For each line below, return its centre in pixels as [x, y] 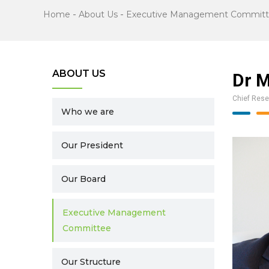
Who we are [88, 112]
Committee [87, 228]
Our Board [83, 179]
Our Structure [91, 262]
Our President [92, 145]
